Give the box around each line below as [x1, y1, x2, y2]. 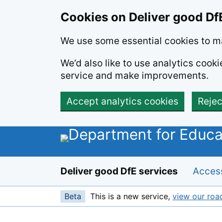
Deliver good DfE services [60, 166, 178, 177]
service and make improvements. [60, 70, 209, 81]
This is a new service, [90, 191, 172, 201]
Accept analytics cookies [66, 96, 178, 107]
